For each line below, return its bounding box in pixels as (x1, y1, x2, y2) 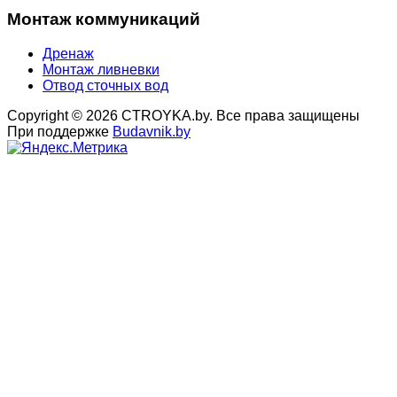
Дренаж (43, 45, 94, 61)
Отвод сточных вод (43, 77, 168, 93)
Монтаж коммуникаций (7, 10, 200, 29)
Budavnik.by (113, 123, 191, 139)
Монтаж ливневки (43, 61, 160, 77)
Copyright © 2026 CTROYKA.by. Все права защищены (7, 107, 360, 123)
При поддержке (7, 123, 113, 139)
